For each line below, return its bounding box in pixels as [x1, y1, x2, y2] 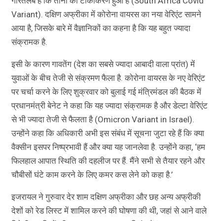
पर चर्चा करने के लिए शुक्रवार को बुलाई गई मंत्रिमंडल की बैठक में [11, 86, 201, 97]
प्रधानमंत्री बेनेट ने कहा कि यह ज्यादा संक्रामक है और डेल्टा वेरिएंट [11, 100, 208, 110]
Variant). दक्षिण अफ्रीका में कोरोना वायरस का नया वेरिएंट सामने [11, 9, 201, 19]
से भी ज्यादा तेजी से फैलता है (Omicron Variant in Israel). [11, 114, 194, 124]
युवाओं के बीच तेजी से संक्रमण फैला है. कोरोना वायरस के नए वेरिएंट [11, 73, 205, 83]
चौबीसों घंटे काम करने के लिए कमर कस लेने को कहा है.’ [11, 169, 173, 180]
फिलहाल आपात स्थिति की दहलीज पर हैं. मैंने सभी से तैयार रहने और [11, 155, 205, 166]
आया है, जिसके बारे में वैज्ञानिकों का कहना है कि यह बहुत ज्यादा [11, 23, 190, 33]
